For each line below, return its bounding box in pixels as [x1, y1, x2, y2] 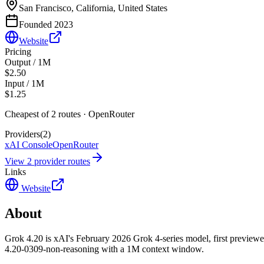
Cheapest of [5, 108, 51, 119]
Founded [19, 19, 54, 29]
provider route [32, 156, 87, 166]
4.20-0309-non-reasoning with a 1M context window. [5, 243, 204, 254]
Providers [5, 128, 40, 139]
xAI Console [5, 139, 52, 150]
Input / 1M [5, 78, 44, 88]
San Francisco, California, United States [19, 2, 167, 13]
